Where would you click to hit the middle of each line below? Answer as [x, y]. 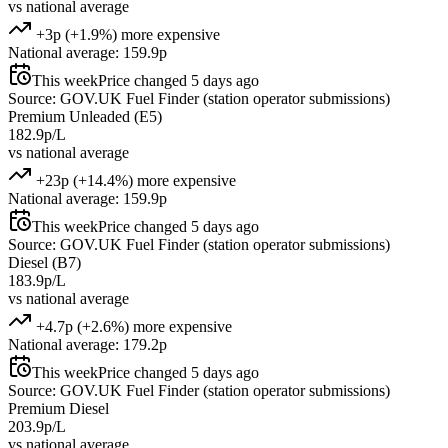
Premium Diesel [58, 408]
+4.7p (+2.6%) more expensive [132, 326]
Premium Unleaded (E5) [85, 116]
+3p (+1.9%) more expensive [126, 34]
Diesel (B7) [44, 262]
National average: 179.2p [87, 344]
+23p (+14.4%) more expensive [134, 180]
